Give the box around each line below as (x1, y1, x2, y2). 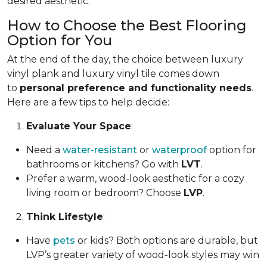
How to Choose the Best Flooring (7, 17, 247, 35)
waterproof (152, 144, 207, 156)
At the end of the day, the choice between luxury (7, 54, 243, 66)
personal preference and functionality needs (20, 82, 252, 94)
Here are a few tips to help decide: (7, 97, 169, 108)
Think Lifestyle (26, 211, 103, 223)
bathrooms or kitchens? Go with (26, 159, 181, 170)
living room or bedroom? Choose (26, 187, 184, 199)
